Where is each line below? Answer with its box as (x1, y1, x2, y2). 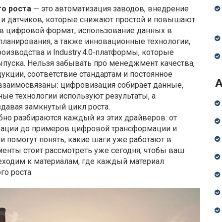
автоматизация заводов (55, 4, 144, 13)
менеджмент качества (109, 58, 193, 68)
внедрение (148, 4, 189, 13)
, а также (51, 37, 85, 46)
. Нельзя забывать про (24, 58, 109, 68)
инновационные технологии (85, 37, 189, 46)
